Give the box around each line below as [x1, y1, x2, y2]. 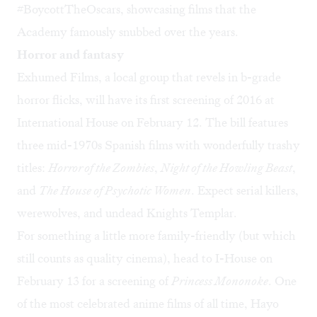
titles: [17, 160, 48, 176]
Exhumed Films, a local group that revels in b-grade [17, 69, 281, 86]
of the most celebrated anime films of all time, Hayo [17, 296, 279, 312]
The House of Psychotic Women [39, 183, 191, 199]
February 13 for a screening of [17, 273, 171, 289]
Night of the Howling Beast [161, 160, 292, 176]
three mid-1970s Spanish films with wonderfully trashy [17, 137, 300, 154]
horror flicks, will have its [17, 92, 150, 108]
